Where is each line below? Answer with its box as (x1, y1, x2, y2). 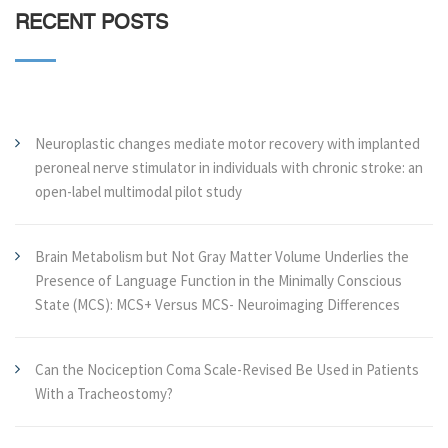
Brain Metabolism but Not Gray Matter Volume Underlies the (35, 247, 409, 266)
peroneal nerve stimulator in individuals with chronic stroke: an (35, 158, 423, 177)
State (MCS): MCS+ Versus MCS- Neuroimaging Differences (35, 295, 400, 314)
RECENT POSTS (15, 14, 168, 34)
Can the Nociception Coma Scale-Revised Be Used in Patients (35, 360, 419, 379)
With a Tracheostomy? (35, 384, 173, 403)
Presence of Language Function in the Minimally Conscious (35, 271, 402, 290)
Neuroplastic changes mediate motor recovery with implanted (35, 134, 420, 153)
